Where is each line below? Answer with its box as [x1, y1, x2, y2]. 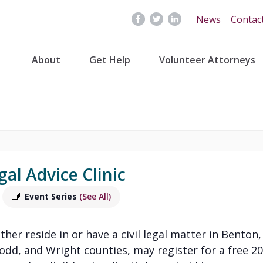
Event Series [25, 191, 79, 202]
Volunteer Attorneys [159, 53, 255, 66]
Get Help [89, 53, 130, 66]
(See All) [79, 191, 111, 202]
